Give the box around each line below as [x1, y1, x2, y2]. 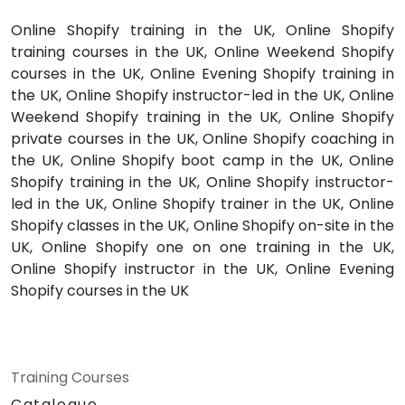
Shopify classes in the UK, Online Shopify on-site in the [11, 214, 394, 236]
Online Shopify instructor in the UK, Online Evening [11, 258, 394, 279]
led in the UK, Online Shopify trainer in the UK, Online [11, 193, 394, 214]
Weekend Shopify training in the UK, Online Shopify [11, 106, 394, 127]
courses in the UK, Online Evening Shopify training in [11, 62, 394, 84]
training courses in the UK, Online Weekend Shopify [11, 41, 394, 62]
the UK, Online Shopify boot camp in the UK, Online [11, 149, 394, 171]
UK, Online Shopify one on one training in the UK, [11, 236, 394, 258]
